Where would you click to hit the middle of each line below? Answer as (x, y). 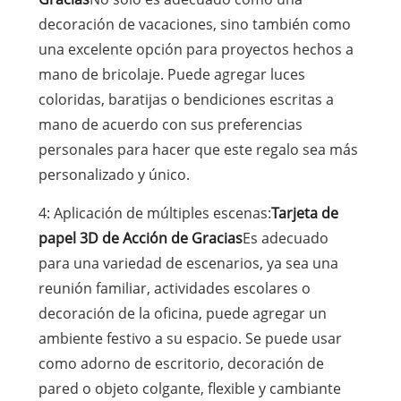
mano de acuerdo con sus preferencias (170, 124)
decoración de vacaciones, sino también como (194, 24)
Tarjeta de (304, 213)
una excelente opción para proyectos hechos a (196, 49)
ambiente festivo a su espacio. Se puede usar (190, 338)
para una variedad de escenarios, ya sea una (188, 263)
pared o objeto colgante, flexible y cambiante (189, 388)
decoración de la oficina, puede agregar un (182, 313)
